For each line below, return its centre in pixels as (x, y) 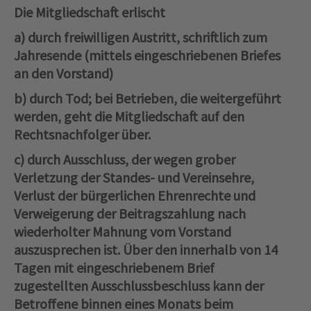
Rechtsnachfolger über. (82, 135)
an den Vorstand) (64, 74)
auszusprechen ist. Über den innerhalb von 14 (146, 250)
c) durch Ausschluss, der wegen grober (125, 160)
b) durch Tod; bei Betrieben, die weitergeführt (148, 99)
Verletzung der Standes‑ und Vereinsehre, (134, 178)
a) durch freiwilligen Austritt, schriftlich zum (141, 37)
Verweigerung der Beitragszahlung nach (130, 214)
